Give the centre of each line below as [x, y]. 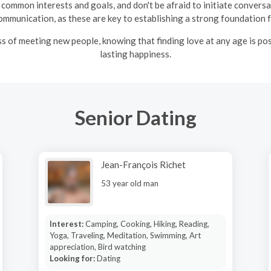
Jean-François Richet [143, 165]
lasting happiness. [135, 54]
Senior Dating [135, 117]
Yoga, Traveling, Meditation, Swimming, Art [125, 235]
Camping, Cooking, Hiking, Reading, [147, 224]
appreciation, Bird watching [97, 247]
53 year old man [130, 183]
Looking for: [73, 258]
